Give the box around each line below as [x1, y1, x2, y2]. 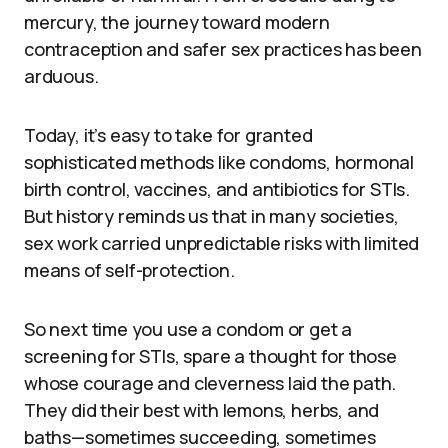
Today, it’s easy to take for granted [24, 122, 313, 147]
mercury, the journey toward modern [24, 9, 330, 34]
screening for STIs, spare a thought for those [24, 343, 397, 368]
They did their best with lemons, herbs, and [24, 397, 380, 422]
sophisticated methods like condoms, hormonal [24, 149, 415, 174]
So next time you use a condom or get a [24, 316, 353, 341]
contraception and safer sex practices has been [24, 36, 422, 61]
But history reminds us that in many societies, [24, 203, 399, 228]
